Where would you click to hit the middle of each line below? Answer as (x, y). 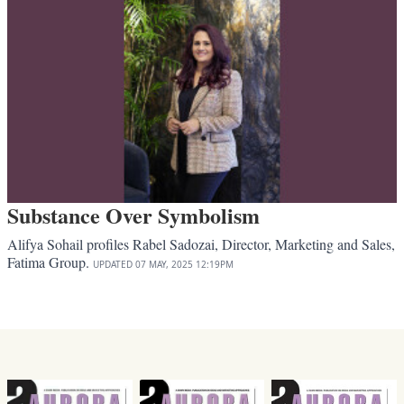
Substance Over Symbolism (133, 216)
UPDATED (113, 265)
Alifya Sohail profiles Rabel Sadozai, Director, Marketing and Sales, (201, 244)
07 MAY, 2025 (164, 265)
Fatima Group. (50, 262)
